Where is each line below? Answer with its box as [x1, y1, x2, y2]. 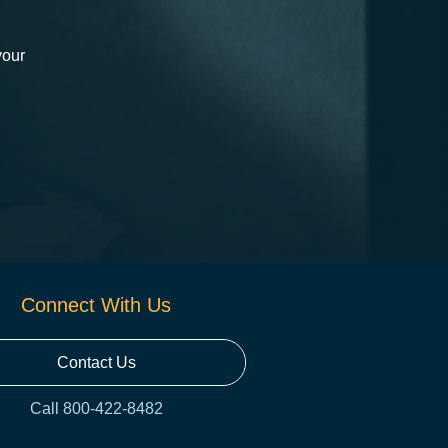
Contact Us [56, 353, 136, 371]
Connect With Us [21, 293, 171, 316]
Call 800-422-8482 [29, 399, 163, 417]
